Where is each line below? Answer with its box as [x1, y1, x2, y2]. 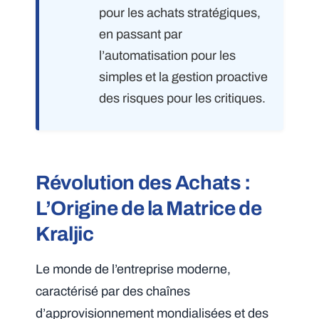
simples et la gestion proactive [99, 70, 268, 85]
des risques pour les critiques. [99, 91, 266, 106]
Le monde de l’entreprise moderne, [36, 262, 231, 277]
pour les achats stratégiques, [99, 6, 261, 21]
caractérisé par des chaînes [36, 284, 191, 299]
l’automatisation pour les [99, 48, 236, 63]
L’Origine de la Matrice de [36, 197, 262, 220]
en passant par [99, 27, 183, 42]
